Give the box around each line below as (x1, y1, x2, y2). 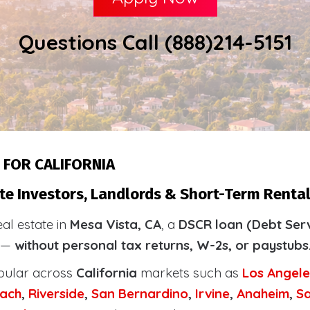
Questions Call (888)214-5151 (18, 29, 292, 55)
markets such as (137, 264, 242, 281)
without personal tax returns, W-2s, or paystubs (15, 237, 309, 253)
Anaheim (237, 285, 289, 302)
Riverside (28, 285, 84, 302)
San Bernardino (91, 285, 188, 302)
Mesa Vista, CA (70, 216, 161, 232)
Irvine (195, 285, 230, 302)
